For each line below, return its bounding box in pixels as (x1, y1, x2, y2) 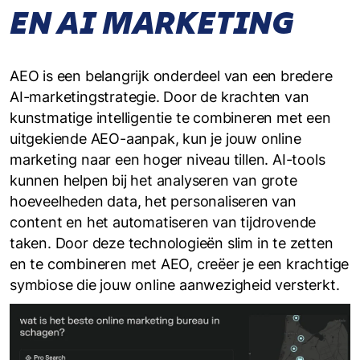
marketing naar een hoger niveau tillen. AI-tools (10, 151, 325, 169)
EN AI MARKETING (10, 4, 294, 43)
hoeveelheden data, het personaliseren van (10, 193, 297, 211)
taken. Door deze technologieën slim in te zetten (10, 235, 333, 252)
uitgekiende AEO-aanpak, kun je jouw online (10, 130, 301, 148)
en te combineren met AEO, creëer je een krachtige (10, 256, 350, 273)
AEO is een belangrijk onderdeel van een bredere (10, 67, 333, 85)
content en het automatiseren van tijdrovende (10, 214, 317, 231)
